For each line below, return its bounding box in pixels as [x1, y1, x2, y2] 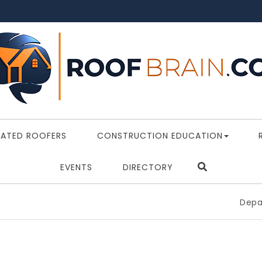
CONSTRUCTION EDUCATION [96, 130, 223, 142]
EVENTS [60, 161, 92, 173]
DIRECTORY [122, 161, 173, 173]
